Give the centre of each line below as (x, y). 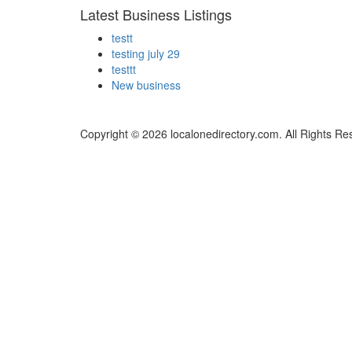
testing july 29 (146, 54)
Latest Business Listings (156, 15)
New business (146, 85)
